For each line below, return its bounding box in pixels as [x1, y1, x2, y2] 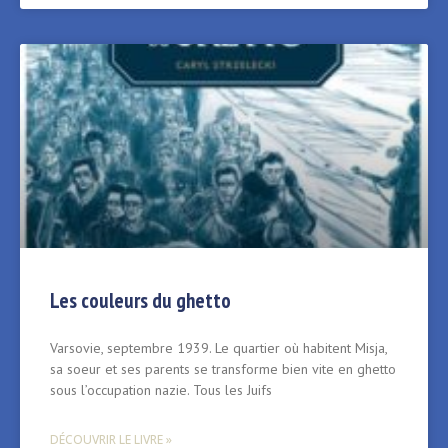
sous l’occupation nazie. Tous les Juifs [50, 381, 272, 400]
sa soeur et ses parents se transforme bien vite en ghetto [50, 360, 396, 379]
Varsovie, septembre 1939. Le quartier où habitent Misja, [50, 339, 387, 358]
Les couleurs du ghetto [50, 287, 231, 315]
